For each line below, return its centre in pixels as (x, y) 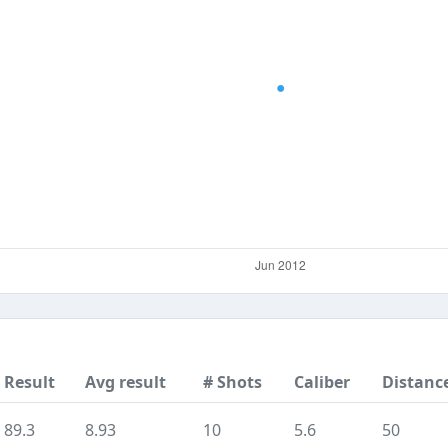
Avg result (125, 382)
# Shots (232, 382)
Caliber (322, 382)
